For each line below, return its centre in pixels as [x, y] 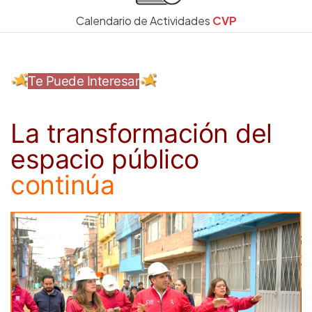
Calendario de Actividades [144, 20]
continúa [62, 185]
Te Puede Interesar [84, 81]
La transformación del [141, 133]
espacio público [105, 159]
